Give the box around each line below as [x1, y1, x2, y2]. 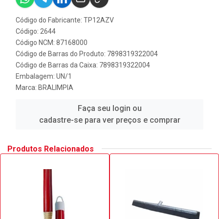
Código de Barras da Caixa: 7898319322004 [16, 61, 150, 69]
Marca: [16, 83, 38, 91]
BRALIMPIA [38, 83, 73, 91]
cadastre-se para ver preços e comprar [39, 115, 180, 125]
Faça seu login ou [77, 103, 142, 113]
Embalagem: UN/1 [16, 72, 72, 80]
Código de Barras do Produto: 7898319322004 [16, 49, 158, 58]
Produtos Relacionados [7, 144, 94, 153]
